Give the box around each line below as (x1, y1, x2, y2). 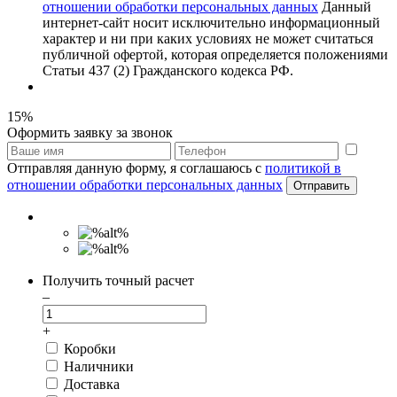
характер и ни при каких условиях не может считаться (43, 30, 373, 46)
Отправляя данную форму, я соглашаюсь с (7, 160, 265, 175)
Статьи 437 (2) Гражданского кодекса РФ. (43, 62, 293, 78)
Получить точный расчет (43, 272, 194, 288)
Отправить (293, 178, 350, 192)
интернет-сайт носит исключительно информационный (43, 14, 380, 30)
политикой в (265, 160, 341, 175)
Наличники (60, 358, 134, 374)
